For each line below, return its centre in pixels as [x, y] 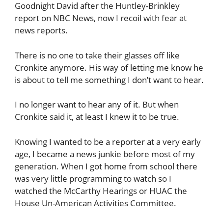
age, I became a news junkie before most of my [105, 154]
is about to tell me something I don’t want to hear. [109, 80]
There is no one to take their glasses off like [97, 55]
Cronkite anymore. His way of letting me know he [109, 67]
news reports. [41, 30]
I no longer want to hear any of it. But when [97, 105]
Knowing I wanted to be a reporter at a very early [108, 141]
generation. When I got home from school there [106, 166]
